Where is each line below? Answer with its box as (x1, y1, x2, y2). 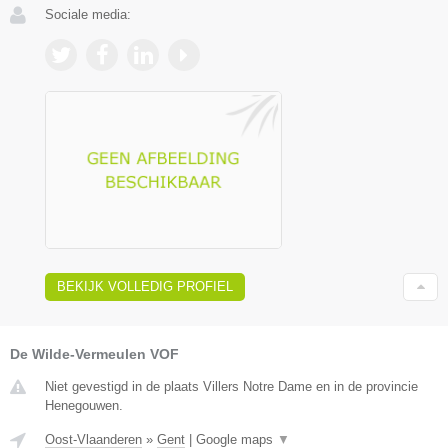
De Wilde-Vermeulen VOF (10, 346, 179, 363)
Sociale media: (45, 6, 131, 22)
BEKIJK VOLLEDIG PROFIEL (57, 279, 233, 295)
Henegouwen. (45, 398, 123, 414)
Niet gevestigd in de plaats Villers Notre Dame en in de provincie (45, 379, 418, 395)
